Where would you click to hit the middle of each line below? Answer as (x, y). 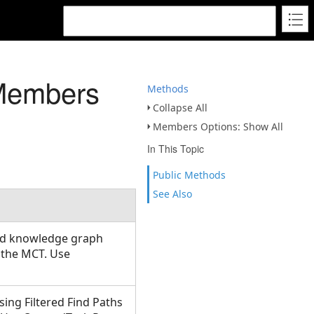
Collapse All (180, 108)
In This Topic (176, 149)
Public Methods (189, 175)
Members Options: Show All (218, 127)
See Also (172, 194)
